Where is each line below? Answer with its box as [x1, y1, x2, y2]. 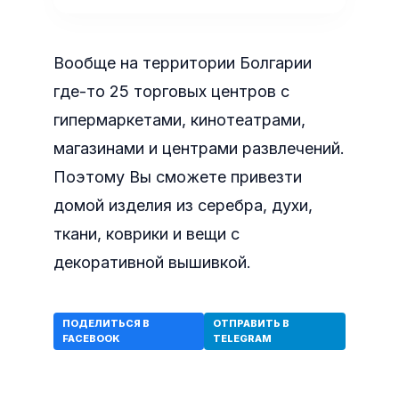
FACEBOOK [62, 332, 120, 345]
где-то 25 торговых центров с [53, 82, 289, 101]
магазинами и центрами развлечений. [53, 139, 345, 158]
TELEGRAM [212, 332, 272, 345]
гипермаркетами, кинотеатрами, [53, 110, 305, 129]
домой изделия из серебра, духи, [53, 196, 313, 215]
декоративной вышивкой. [53, 253, 251, 272]
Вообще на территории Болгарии [53, 53, 312, 72]
